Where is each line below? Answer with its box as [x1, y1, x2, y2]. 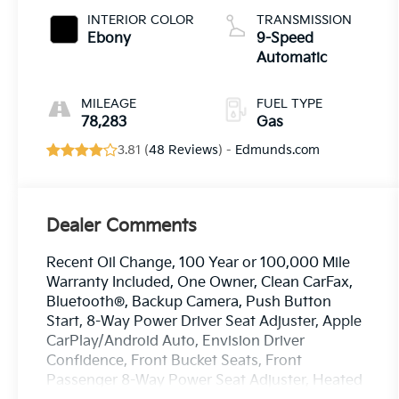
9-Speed [256, 30, 313, 48]
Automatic [256, 50, 327, 68]
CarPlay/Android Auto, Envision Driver [46, 333, 305, 351]
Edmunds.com [235, 142, 321, 159]
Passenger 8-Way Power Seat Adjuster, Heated [46, 372, 363, 390]
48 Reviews [149, 142, 219, 159]
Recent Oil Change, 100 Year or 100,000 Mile [46, 255, 351, 273]
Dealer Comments [46, 216, 198, 238]
